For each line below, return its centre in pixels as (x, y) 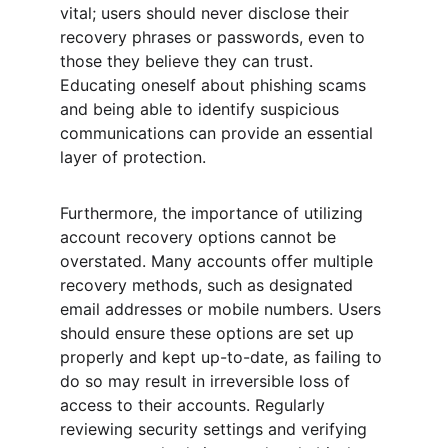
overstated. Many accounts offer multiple (219, 261)
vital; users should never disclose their (207, 13)
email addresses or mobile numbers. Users (223, 309)
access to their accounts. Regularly (195, 405)
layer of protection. (133, 157)
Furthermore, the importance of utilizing (214, 213)
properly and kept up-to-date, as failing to (223, 357)
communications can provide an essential (219, 133)
